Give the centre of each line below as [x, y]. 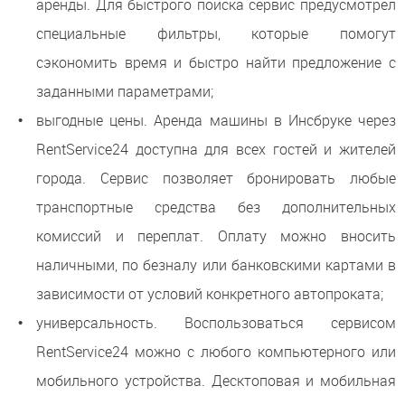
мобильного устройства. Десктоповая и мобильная [216, 380]
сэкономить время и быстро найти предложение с [216, 62]
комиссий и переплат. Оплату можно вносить [216, 235]
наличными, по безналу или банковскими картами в [216, 264]
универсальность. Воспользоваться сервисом [216, 322]
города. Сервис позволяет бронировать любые [216, 178]
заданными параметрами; [125, 91]
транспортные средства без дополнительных [216, 207]
